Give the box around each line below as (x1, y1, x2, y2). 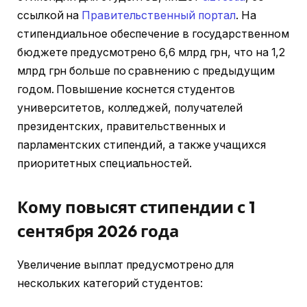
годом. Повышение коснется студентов (17, 83, 236, 97)
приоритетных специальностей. (17, 157, 192, 171)
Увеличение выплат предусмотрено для (17, 258, 234, 271)
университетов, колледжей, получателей (17, 101, 243, 115)
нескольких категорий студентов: (17, 276, 203, 290)
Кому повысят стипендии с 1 (17, 196, 255, 217)
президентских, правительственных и (17, 120, 226, 134)
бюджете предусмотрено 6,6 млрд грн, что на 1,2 (17, 46, 286, 60)
